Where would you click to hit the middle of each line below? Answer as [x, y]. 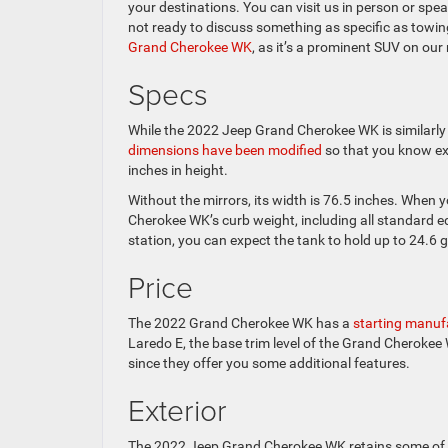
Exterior [177, 409]
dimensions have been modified [225, 150]
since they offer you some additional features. [269, 363]
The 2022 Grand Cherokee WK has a [240, 323]
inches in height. [178, 170]
